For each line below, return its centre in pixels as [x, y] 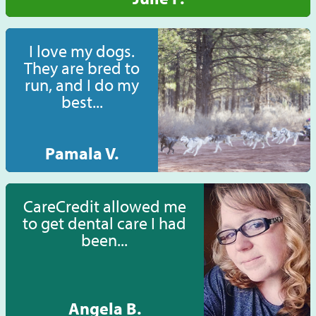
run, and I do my [82, 85]
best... [82, 102]
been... [105, 240]
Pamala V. [82, 153]
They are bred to [82, 68]
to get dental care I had [105, 223]
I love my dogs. [82, 51]
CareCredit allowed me [104, 206]
